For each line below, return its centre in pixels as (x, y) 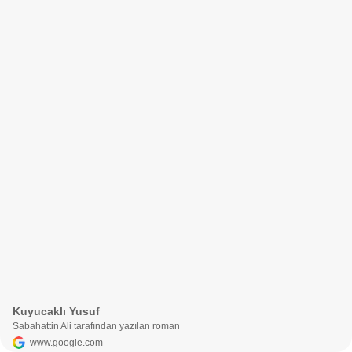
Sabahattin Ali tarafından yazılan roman (96, 326)
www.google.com (66, 343)
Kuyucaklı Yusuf (56, 311)
